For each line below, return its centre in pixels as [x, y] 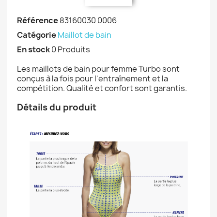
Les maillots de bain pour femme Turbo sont [98, 69]
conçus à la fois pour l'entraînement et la [93, 79]
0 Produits [71, 50]
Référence [38, 21]
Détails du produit [58, 108]
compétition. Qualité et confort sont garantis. [102, 88]
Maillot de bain [85, 35]
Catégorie [37, 35]
